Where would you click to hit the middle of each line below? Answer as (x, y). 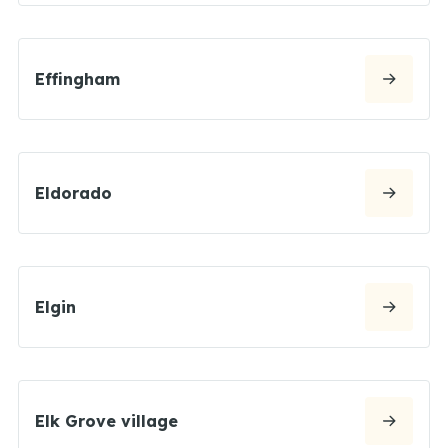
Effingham (77, 78)
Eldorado (73, 192)
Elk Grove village (106, 420)
